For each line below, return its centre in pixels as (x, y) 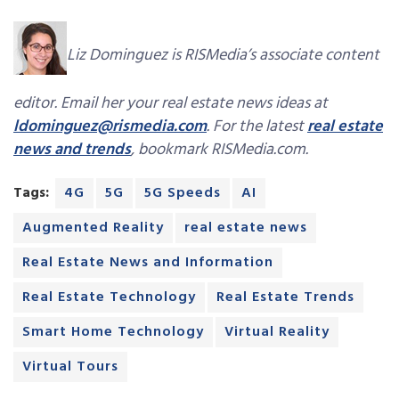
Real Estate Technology (109, 298)
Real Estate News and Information (148, 263)
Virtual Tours (70, 367)
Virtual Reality (277, 333)
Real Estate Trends (285, 298)
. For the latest (257, 127)
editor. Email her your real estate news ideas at (171, 104)
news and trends (72, 151)
